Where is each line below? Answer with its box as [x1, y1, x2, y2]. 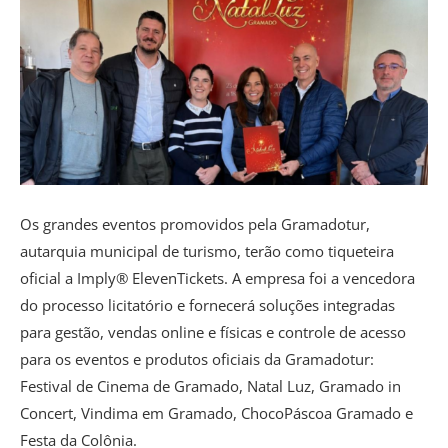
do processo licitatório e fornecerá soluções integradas [20, 294, 395, 315]
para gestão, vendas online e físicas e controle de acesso [20, 321, 406, 342]
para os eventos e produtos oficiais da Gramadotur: [20, 348, 374, 369]
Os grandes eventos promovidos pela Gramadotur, [20, 213, 370, 234]
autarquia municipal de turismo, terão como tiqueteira [20, 240, 394, 261]
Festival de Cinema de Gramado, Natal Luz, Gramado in [20, 375, 401, 396]
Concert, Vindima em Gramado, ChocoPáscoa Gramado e [20, 402, 413, 423]
